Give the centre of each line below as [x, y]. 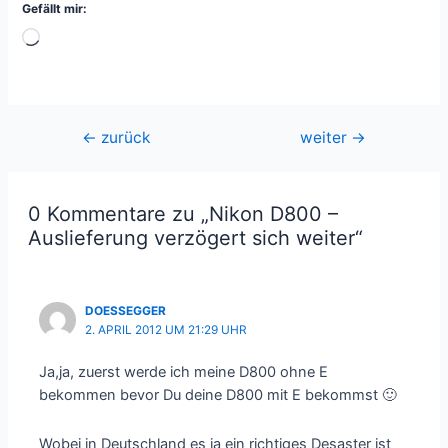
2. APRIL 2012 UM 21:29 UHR [166, 329]
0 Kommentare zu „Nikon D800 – [182, 213]
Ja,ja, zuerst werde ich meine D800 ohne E [184, 372]
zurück [123, 137]
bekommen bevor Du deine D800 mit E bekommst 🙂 [218, 395]
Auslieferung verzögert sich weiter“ [195, 237]
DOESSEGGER [126, 310]
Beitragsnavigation [118, 137]
